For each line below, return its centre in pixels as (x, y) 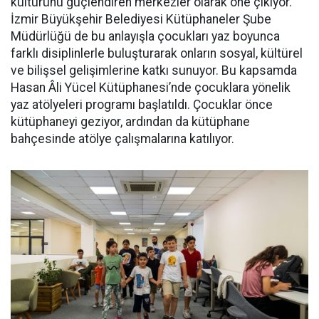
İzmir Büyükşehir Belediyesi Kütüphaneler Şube (141, 20)
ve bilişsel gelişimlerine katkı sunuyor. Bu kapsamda (154, 71)
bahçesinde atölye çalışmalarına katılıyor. (122, 139)
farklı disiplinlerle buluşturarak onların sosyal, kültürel (157, 54)
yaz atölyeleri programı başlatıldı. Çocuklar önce (142, 105)
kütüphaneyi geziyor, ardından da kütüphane (130, 122)
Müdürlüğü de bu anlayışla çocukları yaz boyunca (145, 37)
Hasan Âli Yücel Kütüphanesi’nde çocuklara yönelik (151, 88)
